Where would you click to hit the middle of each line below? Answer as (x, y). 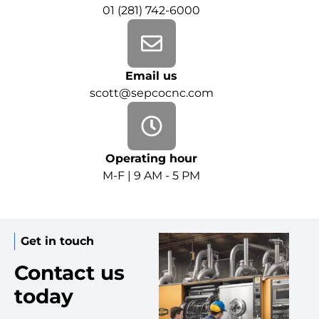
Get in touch (57, 241)
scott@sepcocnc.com (151, 93)
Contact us (69, 273)
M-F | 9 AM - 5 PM (152, 176)
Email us (152, 76)
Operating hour (152, 158)
